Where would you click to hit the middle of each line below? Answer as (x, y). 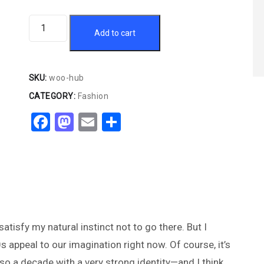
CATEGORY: (53, 96)
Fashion (93, 96)
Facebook (89, 122)
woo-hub (67, 77)
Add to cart (115, 33)
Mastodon (115, 122)
